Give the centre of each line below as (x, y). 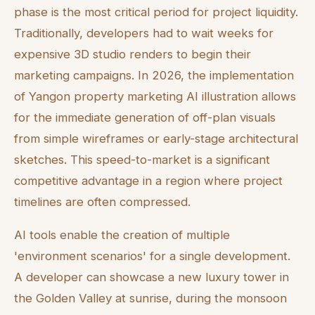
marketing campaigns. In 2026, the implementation (154, 75)
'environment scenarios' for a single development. (152, 256)
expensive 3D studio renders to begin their (133, 54)
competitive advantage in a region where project (148, 180)
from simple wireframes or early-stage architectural (156, 138)
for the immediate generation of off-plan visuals (145, 117)
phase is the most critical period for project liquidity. (156, 12)
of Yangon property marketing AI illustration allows (155, 96)
